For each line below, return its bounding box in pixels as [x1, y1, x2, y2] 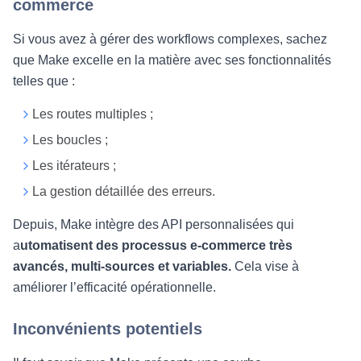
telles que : [13, 74, 75, 88]
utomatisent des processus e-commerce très [20, 239, 293, 252]
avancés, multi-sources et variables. [13, 259, 231, 273]
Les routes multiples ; [32, 107, 153, 121]
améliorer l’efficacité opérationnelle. [13, 280, 216, 294]
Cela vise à [231, 259, 299, 273]
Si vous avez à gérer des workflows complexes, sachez [13, 32, 327, 46]
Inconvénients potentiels [13, 320, 202, 338]
